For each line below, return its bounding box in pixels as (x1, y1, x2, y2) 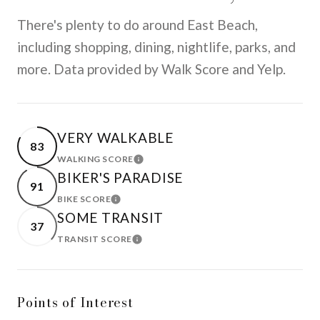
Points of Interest (17, 293, 134, 312)
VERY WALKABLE (57, 129, 174, 146)
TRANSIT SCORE (57, 234, 132, 244)
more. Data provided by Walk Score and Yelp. (17, 61, 286, 77)
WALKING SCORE (57, 154, 134, 164)
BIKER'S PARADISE (57, 169, 183, 186)
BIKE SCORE (57, 194, 111, 204)
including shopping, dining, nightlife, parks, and (17, 39, 296, 55)
